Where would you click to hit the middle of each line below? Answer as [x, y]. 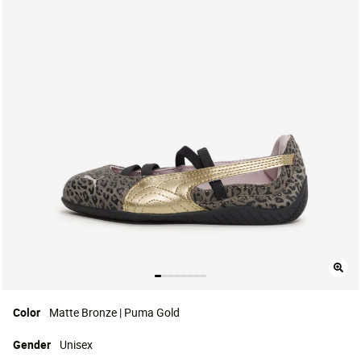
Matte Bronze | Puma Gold [114, 313]
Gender [33, 345]
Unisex [76, 345]
